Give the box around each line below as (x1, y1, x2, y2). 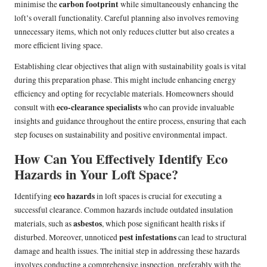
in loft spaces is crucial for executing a (95, 190, 222, 201)
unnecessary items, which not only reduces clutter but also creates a (14, 26, 234, 37)
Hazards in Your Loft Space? (14, 164, 178, 184)
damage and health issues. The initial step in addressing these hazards (14, 245, 240, 256)
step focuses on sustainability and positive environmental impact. (14, 129, 227, 140)
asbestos (73, 217, 102, 229)
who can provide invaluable (141, 101, 234, 113)
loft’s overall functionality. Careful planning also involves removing (14, 12, 239, 23)
